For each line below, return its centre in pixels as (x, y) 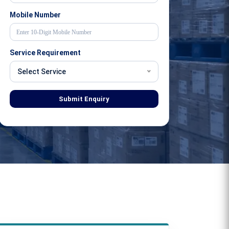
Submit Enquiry (84, 99)
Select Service (42, 72)
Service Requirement (45, 53)
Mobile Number (35, 15)
